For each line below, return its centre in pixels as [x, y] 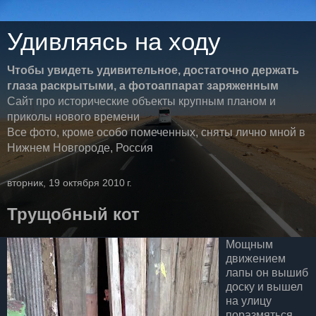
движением [256, 258]
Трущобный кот [73, 214]
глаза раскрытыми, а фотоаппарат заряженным [143, 86]
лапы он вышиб [267, 272]
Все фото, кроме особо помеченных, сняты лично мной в [156, 132]
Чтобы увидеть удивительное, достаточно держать [153, 70]
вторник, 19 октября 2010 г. [69, 183]
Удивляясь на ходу [114, 42]
